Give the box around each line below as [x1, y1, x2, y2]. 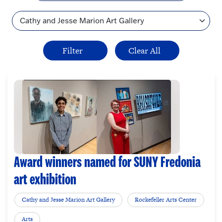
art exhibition [13, 171, 76, 188]
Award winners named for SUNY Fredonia [13, 154, 201, 170]
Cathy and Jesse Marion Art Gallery [22, 195, 115, 204]
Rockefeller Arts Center [135, 195, 197, 204]
